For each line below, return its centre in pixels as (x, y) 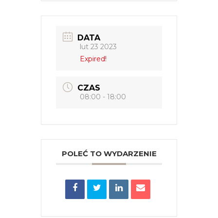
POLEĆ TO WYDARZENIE (109, 154)
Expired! (93, 59)
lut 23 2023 (98, 46)
